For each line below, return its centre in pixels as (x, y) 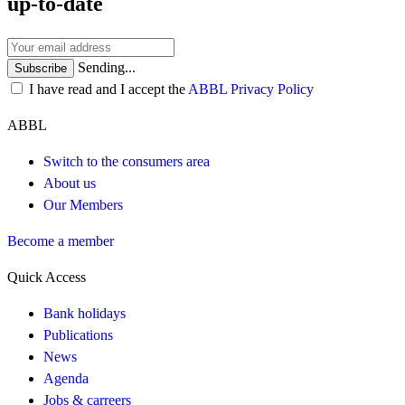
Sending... (107, 67)
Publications (78, 334)
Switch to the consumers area (127, 161)
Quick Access (47, 277)
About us (70, 183)
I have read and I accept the (108, 89)
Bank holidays (85, 313)
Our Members (83, 204)
